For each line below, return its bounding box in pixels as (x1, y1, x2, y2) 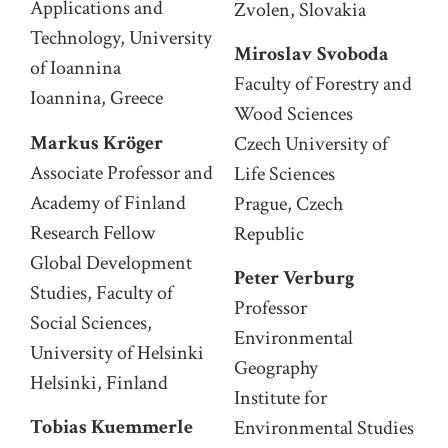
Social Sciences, (30, 309, 152, 336)
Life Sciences (234, 160, 335, 187)
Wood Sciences (234, 100, 353, 127)
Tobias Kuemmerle (30, 414, 193, 441)
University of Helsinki (30, 339, 204, 366)
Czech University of (234, 130, 388, 157)
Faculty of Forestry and (234, 70, 412, 97)
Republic (234, 220, 304, 247)
